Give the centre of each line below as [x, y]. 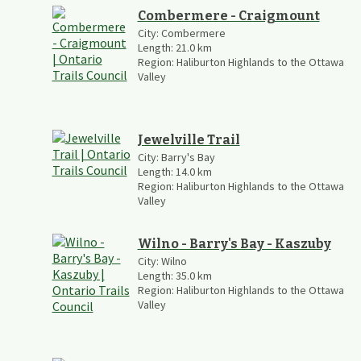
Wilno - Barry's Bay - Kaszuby [234, 243]
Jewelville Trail [189, 139]
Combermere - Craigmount [228, 15]
